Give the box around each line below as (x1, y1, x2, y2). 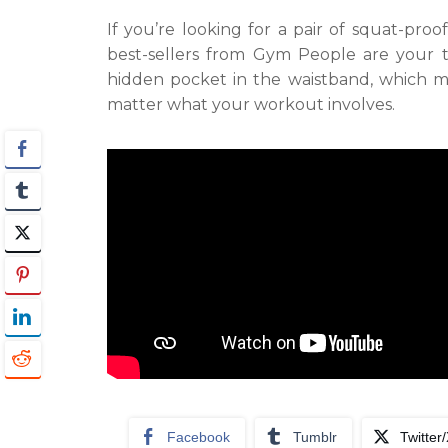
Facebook (167, 429, 230, 445)
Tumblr (293, 429, 337, 445)
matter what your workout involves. (107, 95, 395, 114)
